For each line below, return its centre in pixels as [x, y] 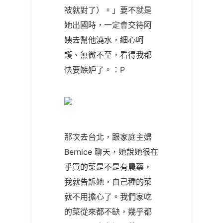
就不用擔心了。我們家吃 [108, 197]
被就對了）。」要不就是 [108, 10]
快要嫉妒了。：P [95, 70]
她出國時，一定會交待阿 [108, 25]
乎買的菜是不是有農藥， [108, 167]
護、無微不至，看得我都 [108, 55]
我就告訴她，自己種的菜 [108, 182]
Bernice [79, 152]
